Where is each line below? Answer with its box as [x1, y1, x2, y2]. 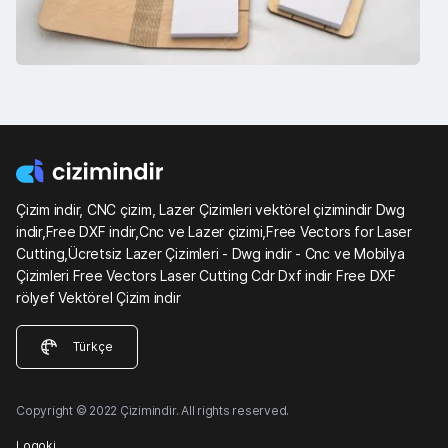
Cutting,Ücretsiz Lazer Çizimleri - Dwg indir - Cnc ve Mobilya [16, 244, 405, 262]
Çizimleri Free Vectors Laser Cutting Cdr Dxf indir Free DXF [16, 266, 396, 284]
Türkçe [73, 338, 113, 354]
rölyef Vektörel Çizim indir [16, 288, 181, 306]
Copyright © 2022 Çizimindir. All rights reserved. [16, 402, 290, 418]
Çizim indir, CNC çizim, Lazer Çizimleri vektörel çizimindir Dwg [16, 200, 405, 218]
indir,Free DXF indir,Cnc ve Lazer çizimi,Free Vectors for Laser [16, 222, 412, 240]
